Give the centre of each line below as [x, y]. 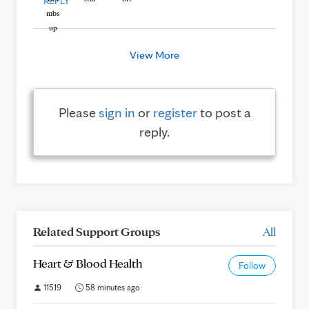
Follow [252, 266]
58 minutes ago [112, 287]
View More [154, 55]
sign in [117, 112]
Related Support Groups [97, 231]
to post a [224, 112]
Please [78, 112]
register [175, 112]
